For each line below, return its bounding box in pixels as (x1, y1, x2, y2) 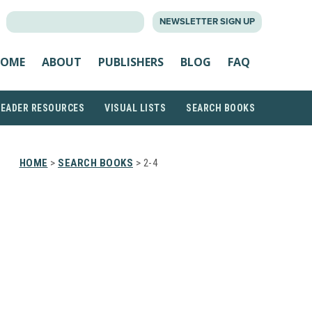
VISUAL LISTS (104, 102, 166, 114)
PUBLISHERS (98, 54, 164, 70)
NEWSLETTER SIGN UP (159, 16, 255, 27)
